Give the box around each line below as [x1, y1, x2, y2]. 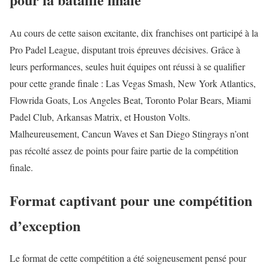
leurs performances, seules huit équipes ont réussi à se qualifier [10, 59, 245, 73]
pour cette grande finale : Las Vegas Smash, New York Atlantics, [10, 76, 256, 89]
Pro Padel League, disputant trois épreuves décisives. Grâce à [10, 43, 240, 56]
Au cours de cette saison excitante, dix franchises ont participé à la [10, 26, 258, 39]
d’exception [10, 214, 80, 236]
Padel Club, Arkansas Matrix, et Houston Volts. [10, 110, 190, 123]
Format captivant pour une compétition [10, 189, 252, 211]
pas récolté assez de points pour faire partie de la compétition [10, 144, 238, 157]
